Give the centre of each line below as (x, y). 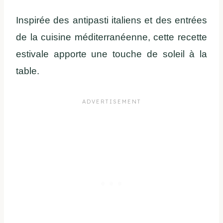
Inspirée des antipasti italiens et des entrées (111, 20)
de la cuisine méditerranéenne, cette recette (111, 37)
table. (28, 71)
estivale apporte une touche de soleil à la (111, 54)
